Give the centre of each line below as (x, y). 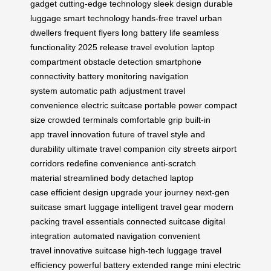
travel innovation (79, 134)
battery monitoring (112, 76)
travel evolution (160, 47)
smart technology (96, 18)
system (44, 91)
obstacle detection (118, 62)
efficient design (80, 192)
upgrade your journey (152, 192)
